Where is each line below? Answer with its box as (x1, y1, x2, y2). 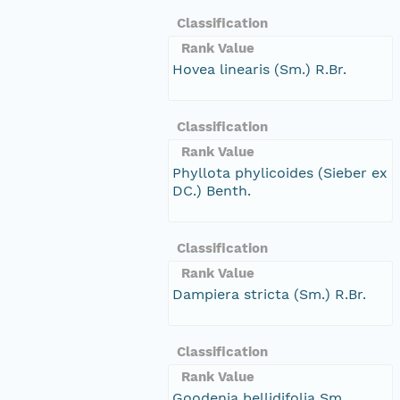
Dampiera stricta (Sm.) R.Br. (172, 285, 366, 303)
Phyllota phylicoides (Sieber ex (172, 163, 387, 181)
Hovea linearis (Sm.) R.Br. (172, 60, 346, 78)
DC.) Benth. (172, 181, 251, 199)
